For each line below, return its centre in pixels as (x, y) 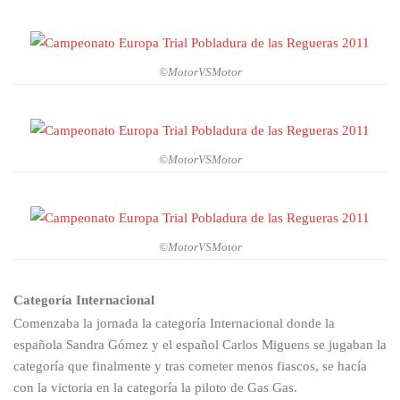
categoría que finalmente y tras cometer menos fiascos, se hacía (190, 367)
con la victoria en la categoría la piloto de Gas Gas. (155, 388)
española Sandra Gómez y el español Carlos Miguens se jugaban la (200, 345)
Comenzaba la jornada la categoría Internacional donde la (174, 324)
